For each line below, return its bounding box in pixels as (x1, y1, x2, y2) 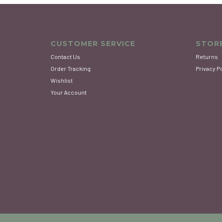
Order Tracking (51, 65, 91, 72)
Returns (195, 53, 218, 60)
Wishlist (51, 77, 73, 84)
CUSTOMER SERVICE (51, 39, 135, 49)
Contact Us (51, 53, 80, 60)
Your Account (51, 89, 87, 96)
